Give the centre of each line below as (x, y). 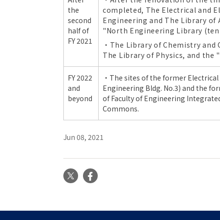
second (80, 20)
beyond (80, 98)
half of (78, 30)
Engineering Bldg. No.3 (140, 88)
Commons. (121, 109)
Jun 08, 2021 (83, 137)
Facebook (124, 174)
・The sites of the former (144, 78)
